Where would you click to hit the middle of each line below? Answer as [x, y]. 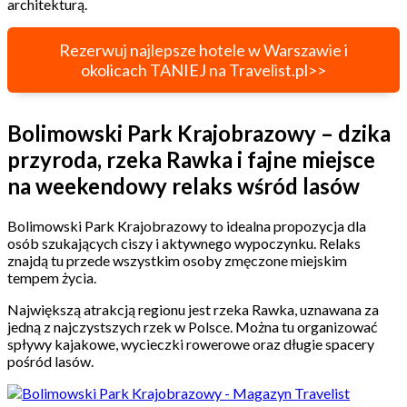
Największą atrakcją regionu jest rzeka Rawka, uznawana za [193, 310]
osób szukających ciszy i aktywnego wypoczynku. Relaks [184, 243]
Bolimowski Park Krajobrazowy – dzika [199, 134]
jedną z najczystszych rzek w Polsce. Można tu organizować [192, 327]
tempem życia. [53, 278]
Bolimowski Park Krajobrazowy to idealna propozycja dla [187, 226]
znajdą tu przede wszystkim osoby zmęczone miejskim [177, 261]
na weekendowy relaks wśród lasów [184, 186]
